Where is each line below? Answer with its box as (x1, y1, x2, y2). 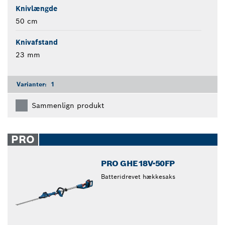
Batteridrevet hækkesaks (101, 172, 176, 180)
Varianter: (17, 80, 49, 88)
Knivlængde (16, 4, 57, 13)
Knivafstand (16, 37, 58, 47)
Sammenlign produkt (32, 100, 104, 110)
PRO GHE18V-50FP (101, 158, 175, 169)
